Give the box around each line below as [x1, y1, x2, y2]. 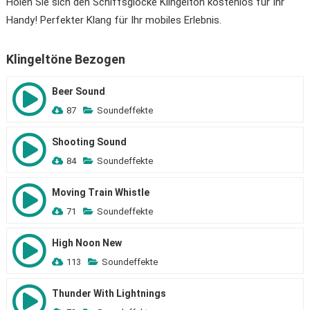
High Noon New [51, 237, 122, 248]
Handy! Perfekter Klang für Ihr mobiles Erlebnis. [6, 14, 221, 26]
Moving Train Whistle [51, 187, 149, 198]
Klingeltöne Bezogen [6, 52, 125, 66]
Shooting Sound [51, 136, 127, 147]
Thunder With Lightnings [51, 288, 166, 299]
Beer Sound [51, 86, 105, 97]
